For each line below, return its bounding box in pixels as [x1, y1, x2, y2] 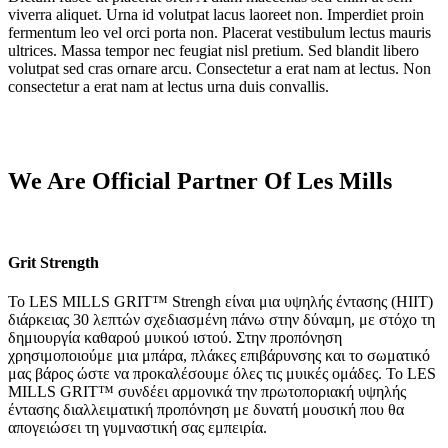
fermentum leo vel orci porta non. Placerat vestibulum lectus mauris [8, 23, 431, 41]
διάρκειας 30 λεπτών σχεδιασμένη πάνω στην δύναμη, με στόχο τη [8, 311, 435, 329]
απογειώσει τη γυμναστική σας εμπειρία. [8, 419, 267, 437]
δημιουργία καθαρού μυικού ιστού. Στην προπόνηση [8, 329, 342, 347]
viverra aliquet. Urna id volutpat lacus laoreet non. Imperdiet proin [8, 5, 424, 23]
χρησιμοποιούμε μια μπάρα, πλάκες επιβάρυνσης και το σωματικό [8, 347, 430, 365]
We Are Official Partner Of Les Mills [8, 167, 392, 194]
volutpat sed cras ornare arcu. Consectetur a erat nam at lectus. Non [8, 59, 431, 77]
